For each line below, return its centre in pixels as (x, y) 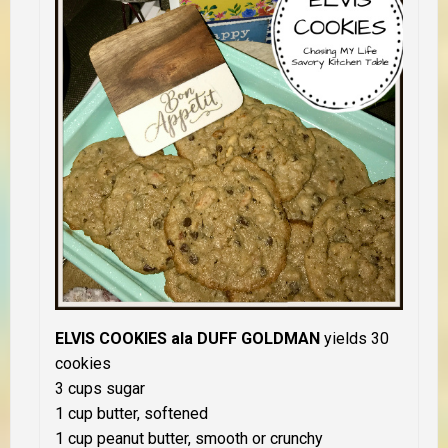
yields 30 (354, 339)
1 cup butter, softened (131, 414)
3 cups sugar (100, 389)
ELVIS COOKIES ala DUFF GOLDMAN (187, 339)
